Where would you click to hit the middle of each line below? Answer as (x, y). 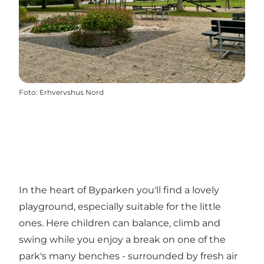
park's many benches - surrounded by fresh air (128, 256)
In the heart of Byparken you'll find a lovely (119, 190)
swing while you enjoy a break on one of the (122, 240)
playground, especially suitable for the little (120, 207)
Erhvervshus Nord (72, 93)
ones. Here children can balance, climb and (120, 223)
